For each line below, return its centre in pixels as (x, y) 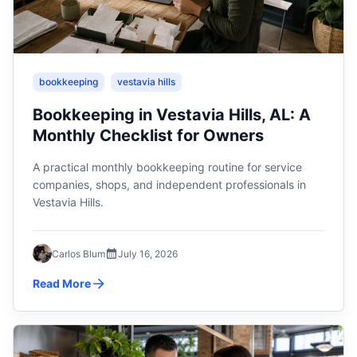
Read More (62, 283)
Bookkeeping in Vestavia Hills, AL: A (172, 115)
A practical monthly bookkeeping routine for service (167, 167)
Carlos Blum (78, 253)
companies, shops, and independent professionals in (169, 184)
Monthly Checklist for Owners (148, 135)
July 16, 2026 (148, 253)
